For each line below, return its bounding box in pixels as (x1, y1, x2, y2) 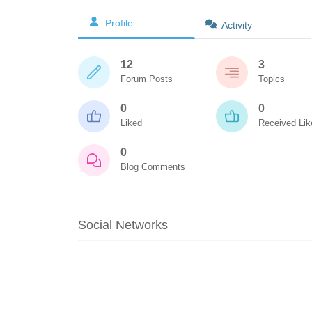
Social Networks (78, 218, 168, 232)
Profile (105, 17, 133, 29)
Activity (221, 19, 252, 31)
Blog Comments (120, 162, 185, 172)
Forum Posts (120, 74, 173, 84)
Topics (258, 74, 285, 84)
